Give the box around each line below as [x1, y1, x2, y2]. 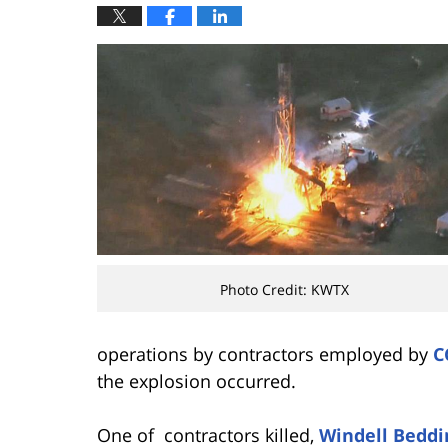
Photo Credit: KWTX [220, 280, 349, 300]
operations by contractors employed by [97, 341, 433, 366]
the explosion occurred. [97, 368, 296, 393]
